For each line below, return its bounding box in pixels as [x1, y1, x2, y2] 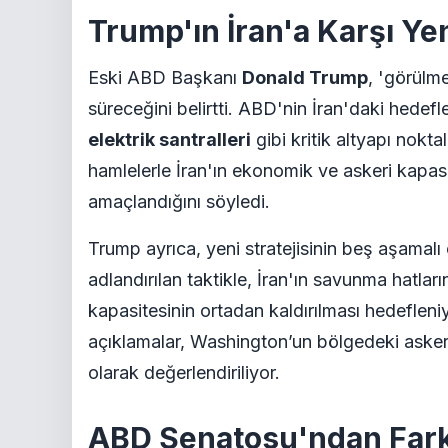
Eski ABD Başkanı [88, 67, 242, 88]
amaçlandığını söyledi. [88, 191, 270, 212]
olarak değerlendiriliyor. [88, 362, 280, 383]
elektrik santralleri [88, 129, 251, 150]
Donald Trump [242, 67, 368, 88]
